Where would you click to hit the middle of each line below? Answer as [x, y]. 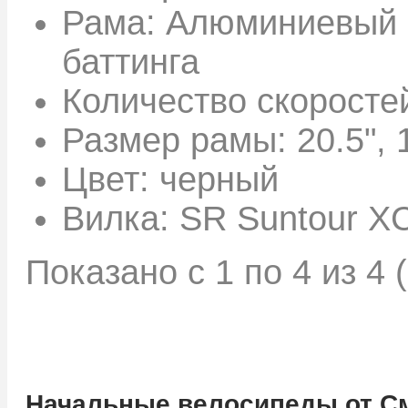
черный [219, 179]
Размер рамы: [179, 140]
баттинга [131, 61]
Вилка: [121, 218]
